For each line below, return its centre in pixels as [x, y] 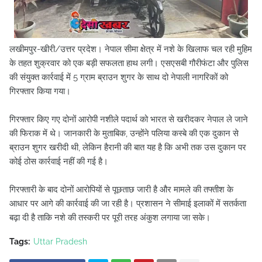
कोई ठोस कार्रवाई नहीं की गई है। [59, 162]
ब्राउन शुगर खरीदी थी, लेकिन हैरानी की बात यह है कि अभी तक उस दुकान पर [128, 148]
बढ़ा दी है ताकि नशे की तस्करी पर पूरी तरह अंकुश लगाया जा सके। [110, 218]
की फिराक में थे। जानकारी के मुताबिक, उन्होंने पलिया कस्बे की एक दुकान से [124, 134]
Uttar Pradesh [60, 242]
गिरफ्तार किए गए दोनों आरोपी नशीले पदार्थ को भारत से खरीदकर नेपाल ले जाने [129, 120]
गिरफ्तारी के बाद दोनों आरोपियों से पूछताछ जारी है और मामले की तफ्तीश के [121, 190]
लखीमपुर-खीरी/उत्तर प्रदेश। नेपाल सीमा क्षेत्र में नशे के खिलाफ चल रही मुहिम [131, 49]
